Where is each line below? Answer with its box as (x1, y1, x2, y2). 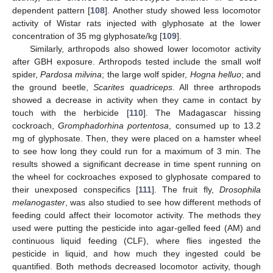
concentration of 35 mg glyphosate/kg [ (12, 30, 162, 41)
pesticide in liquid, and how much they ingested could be (12, 248, 261, 258)
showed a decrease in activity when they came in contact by (12, 94, 261, 105)
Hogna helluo (190, 69, 241, 79)
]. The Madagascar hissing (143, 107, 261, 118)
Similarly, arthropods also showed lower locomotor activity (29, 43, 261, 54)
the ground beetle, (12, 82, 94, 92)
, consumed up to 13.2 (169, 120, 261, 130)
